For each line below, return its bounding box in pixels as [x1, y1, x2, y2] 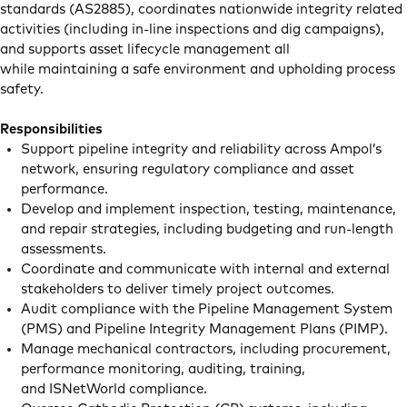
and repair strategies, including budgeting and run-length [20, 223, 393, 236]
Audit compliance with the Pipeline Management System [20, 303, 392, 316]
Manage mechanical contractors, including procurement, [20, 342, 391, 356]
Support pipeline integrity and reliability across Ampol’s [20, 143, 382, 156]
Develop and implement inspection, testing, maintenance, [20, 203, 396, 216]
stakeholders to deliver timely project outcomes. [20, 283, 338, 296]
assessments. [20, 243, 110, 256]
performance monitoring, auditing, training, [20, 362, 305, 376]
